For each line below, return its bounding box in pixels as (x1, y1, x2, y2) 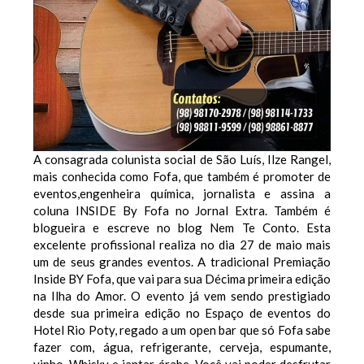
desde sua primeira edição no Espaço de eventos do (33, 305, 331, 320)
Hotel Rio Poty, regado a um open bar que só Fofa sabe (33, 322, 331, 337)
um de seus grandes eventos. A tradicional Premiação (33, 253, 331, 269)
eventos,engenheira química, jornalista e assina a (33, 185, 331, 201)
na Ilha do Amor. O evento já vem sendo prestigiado (33, 288, 331, 303)
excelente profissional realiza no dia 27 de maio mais (33, 236, 331, 252)
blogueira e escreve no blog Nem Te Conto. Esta (33, 219, 331, 235)
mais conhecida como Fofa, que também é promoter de (33, 168, 331, 184)
